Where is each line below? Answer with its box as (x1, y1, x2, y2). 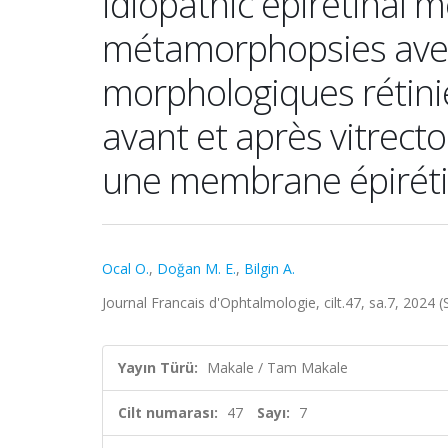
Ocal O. (102, 259, 149, 278)
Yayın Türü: (118, 358, 198, 377)
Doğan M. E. (157, 259, 236, 278)
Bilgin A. (244, 259, 295, 278)
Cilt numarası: (118, 403, 218, 422)
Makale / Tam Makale (207, 358, 348, 377)
